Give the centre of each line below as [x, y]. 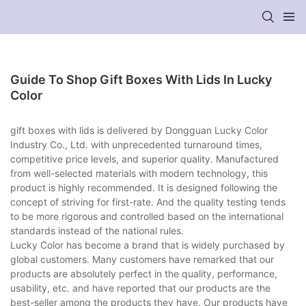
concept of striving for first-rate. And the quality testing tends [148, 201]
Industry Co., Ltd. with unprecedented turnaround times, [136, 144]
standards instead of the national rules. [97, 230]
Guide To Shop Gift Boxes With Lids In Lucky [141, 79]
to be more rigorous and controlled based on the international [147, 216]
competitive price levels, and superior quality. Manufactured [144, 158]
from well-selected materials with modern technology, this [139, 173]
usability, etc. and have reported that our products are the [140, 288]
